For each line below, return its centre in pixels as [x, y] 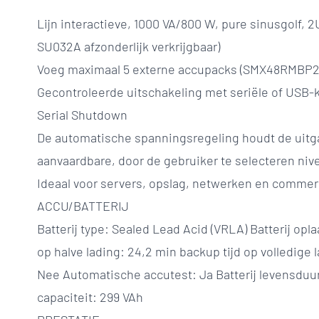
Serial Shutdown [82, 115]
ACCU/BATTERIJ [83, 206]
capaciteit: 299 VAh [90, 297]
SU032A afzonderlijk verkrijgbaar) [129, 46]
